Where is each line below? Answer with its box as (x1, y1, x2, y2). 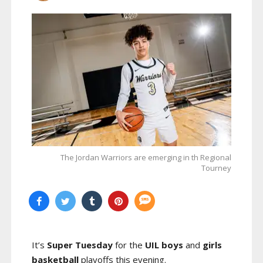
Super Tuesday (47, 239, 113, 251)
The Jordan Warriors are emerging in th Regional (60, 152, 231, 163)
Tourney (201, 163, 231, 174)
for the (113, 239, 145, 251)
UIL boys (145, 239, 186, 251)
